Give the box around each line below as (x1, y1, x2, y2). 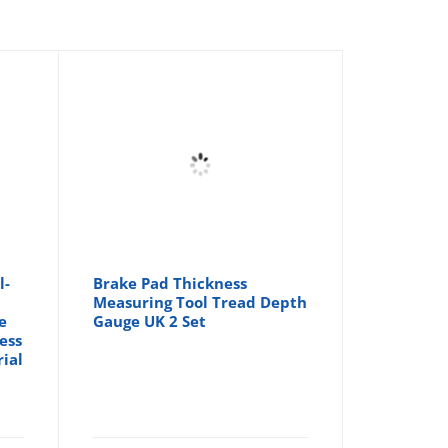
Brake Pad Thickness (93, 272, 248, 293)
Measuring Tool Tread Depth (93, 291, 308, 312)
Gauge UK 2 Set (93, 310, 207, 331)
